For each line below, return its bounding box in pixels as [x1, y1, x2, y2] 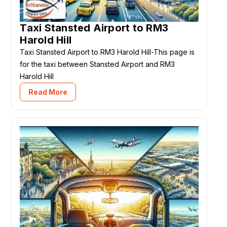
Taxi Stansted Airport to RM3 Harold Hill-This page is [20, 48, 195, 57]
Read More [28, 88, 68, 97]
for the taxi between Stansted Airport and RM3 [20, 60, 175, 69]
